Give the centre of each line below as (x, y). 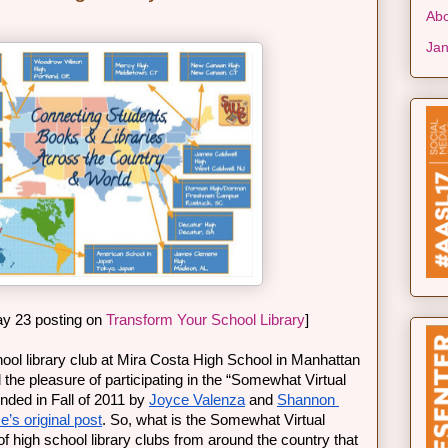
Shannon (306, 400)
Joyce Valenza (197, 400)
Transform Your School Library (205, 320)
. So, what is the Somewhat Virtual (213, 420)
